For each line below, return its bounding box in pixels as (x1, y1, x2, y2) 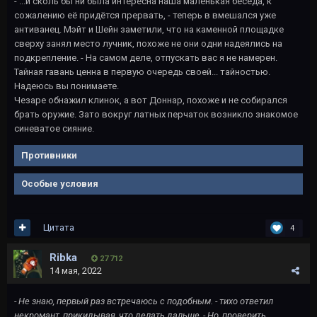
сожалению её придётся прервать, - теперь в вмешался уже (14, 10, 276, 21)
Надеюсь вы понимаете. (14, 81, 119, 92)
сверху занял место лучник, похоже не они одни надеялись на (14, 38, 282, 50)
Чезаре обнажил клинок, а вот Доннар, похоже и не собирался (14, 95, 287, 106)
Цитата (43, 222, 74, 234)
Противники (21, 150, 77, 161)
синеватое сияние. (14, 123, 94, 134)
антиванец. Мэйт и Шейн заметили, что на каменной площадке (14, 24, 284, 35)
